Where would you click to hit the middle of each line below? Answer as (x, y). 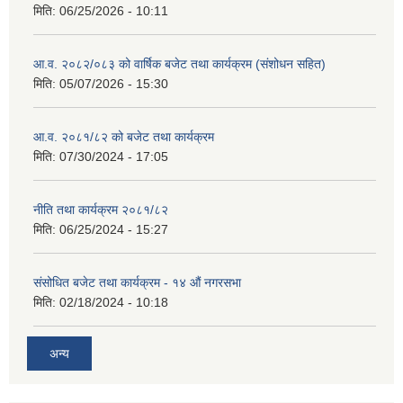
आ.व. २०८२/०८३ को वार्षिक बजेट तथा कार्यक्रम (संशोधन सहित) (179, 64)
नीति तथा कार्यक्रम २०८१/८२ (101, 210)
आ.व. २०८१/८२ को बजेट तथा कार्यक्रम (124, 137)
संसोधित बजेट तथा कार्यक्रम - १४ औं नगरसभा (137, 282)
